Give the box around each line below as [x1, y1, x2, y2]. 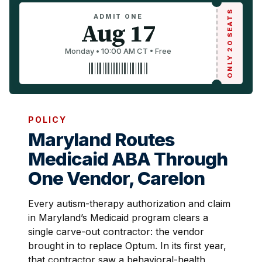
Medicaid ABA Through [28, 148, 227, 170]
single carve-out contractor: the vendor [28, 226, 204, 237]
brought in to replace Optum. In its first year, [28, 240, 226, 251]
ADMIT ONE [93, 13, 143, 20]
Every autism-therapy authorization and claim [28, 198, 230, 209]
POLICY [28, 115, 67, 125]
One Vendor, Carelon [28, 167, 205, 189]
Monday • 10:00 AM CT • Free [65, 46, 171, 56]
